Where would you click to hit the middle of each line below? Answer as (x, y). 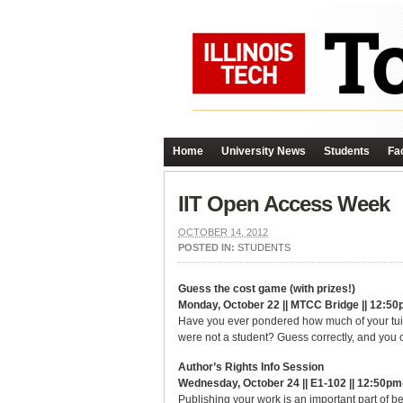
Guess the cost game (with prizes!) (267, 289)
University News (264, 151)
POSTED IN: (208, 247)
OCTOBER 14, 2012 (223, 232)
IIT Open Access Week (284, 204)
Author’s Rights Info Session (251, 367)
